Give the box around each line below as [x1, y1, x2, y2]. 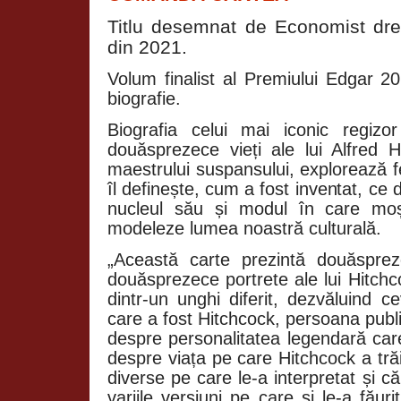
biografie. [107, 88, 181, 108]
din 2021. [107, 36, 187, 57]
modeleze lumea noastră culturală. [107, 218, 381, 238]
